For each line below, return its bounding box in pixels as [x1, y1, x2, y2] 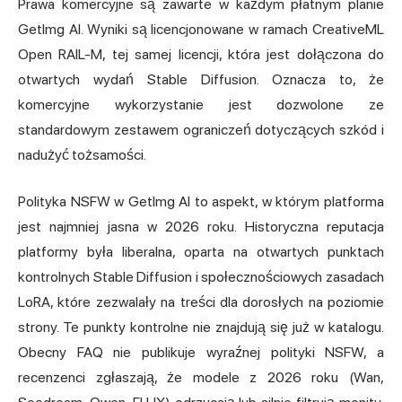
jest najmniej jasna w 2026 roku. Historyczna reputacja [18, 217, 384, 235]
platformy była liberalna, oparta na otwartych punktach [18, 242, 384, 260]
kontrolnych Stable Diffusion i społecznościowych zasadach [18, 267, 384, 285]
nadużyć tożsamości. [18, 145, 146, 163]
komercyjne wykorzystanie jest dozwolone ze [18, 95, 384, 113]
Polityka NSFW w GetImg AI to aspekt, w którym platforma [18, 192, 384, 210]
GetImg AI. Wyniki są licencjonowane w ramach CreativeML [18, 20, 384, 38]
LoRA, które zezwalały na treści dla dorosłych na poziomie [18, 293, 384, 310]
